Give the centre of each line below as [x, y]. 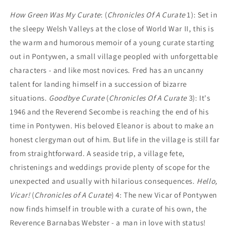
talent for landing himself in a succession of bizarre [98, 84]
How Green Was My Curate [55, 14]
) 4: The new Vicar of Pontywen [165, 195]
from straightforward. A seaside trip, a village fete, [97, 153]
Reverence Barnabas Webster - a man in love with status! [108, 222]
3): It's [199, 98]
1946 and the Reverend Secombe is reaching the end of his [109, 111]
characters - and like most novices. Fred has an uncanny [107, 70]
